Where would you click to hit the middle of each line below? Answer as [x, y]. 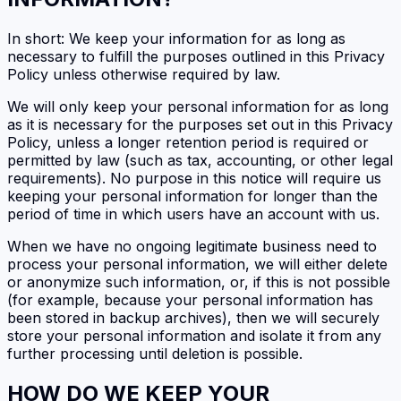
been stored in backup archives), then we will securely [193, 317]
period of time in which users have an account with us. [193, 213]
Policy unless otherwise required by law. [144, 74]
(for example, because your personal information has [190, 299]
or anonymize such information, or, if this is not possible [199, 282]
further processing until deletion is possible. [155, 353]
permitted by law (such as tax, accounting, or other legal [200, 160]
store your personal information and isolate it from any [194, 335]
